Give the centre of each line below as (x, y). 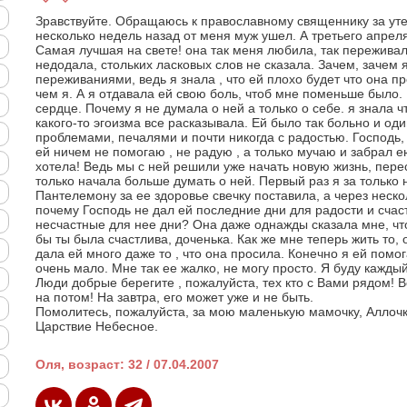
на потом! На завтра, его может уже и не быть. (174, 297)
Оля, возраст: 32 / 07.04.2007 (127, 364)
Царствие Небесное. (97, 326)
